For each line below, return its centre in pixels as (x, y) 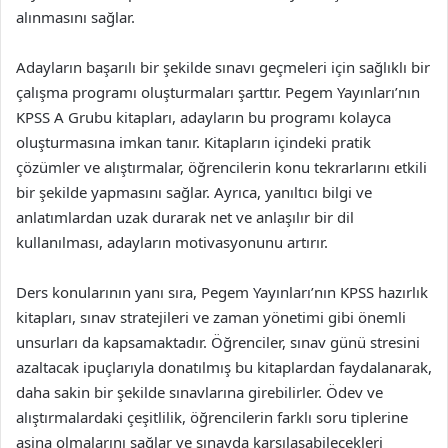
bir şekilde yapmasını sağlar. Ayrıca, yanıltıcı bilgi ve (194, 192)
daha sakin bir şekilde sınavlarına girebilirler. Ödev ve (199, 392)
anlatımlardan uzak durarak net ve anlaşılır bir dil (185, 217)
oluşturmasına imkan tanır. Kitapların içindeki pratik (193, 142)
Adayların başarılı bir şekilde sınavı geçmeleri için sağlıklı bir (223, 67)
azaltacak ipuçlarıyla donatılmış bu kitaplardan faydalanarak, (224, 367)
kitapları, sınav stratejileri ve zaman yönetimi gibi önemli (211, 317)
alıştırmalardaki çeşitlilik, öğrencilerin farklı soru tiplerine (212, 417)
